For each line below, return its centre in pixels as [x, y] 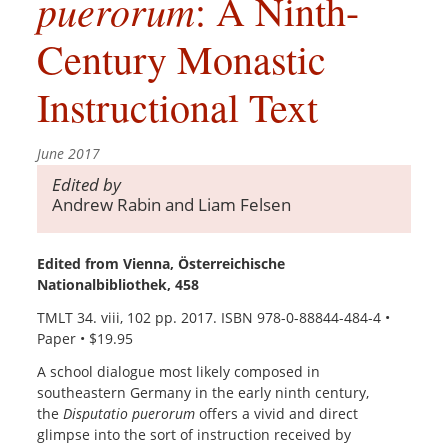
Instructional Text [178, 107]
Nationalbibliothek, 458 [118, 285]
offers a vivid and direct [277, 414]
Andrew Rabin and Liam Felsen [172, 205]
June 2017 [69, 154]
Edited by [87, 185]
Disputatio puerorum [129, 414]
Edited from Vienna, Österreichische [161, 264]
